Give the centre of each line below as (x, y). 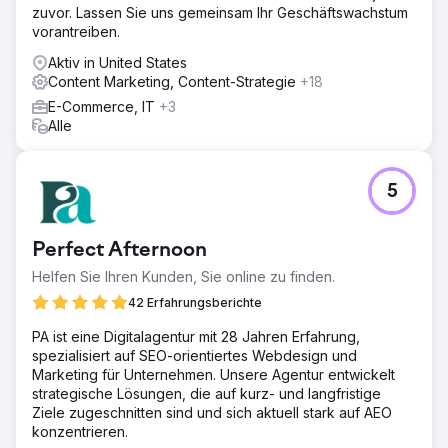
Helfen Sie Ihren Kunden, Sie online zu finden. (183, 276)
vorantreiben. (76, 31)
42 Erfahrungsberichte (195, 302)
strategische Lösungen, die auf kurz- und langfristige (206, 393)
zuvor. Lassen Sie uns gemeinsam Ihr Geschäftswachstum (220, 12)
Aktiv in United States (117, 62)
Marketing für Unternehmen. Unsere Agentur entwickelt (213, 374)
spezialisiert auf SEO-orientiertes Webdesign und (194, 355)
